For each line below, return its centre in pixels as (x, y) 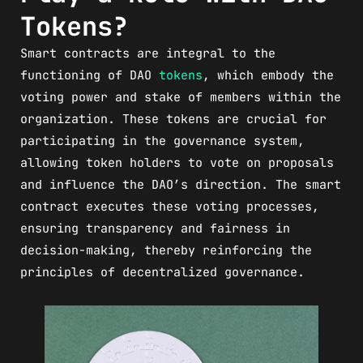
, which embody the (268, 76)
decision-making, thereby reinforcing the (166, 251)
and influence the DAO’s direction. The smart (181, 185)
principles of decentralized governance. (162, 273)
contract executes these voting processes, (170, 207)
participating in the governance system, (162, 141)
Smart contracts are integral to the (148, 54)
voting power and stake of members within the (181, 98)
